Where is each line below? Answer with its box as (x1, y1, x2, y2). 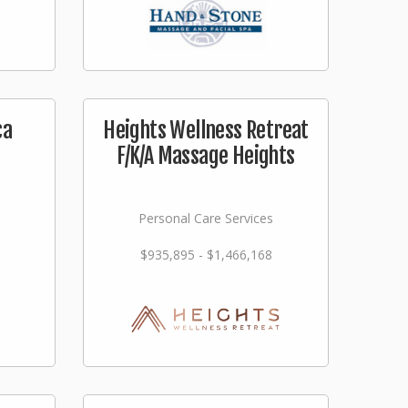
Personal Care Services (138, 209, 273, 227)
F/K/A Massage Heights (117, 142, 295, 169)
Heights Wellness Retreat (103, 117, 309, 144)
